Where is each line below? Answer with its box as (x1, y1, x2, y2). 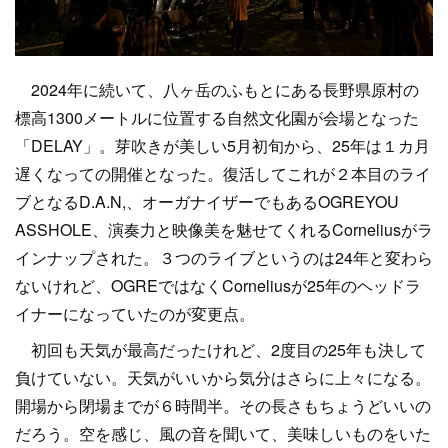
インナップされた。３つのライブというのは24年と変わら (15, 246, 433, 269)
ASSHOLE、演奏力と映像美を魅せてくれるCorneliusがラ (15, 218, 433, 241)
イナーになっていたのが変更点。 (15, 302, 255, 325)
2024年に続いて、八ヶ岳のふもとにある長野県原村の (15, 78, 419, 101)
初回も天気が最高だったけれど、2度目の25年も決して (15, 338, 426, 361)
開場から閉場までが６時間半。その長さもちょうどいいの (15, 394, 431, 417)
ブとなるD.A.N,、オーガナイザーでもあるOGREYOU (15, 190, 399, 213)
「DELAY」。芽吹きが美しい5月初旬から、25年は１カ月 (15, 134, 430, 157)
